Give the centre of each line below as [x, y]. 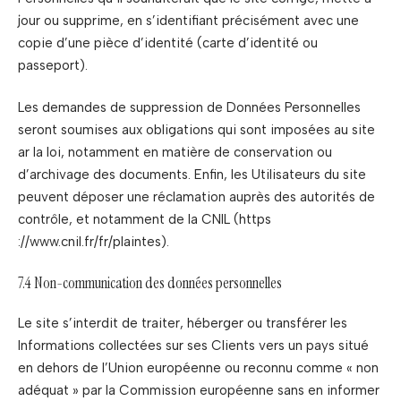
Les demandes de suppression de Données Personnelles [189, 107]
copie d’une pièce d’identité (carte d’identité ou [168, 43]
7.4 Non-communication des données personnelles [150, 282]
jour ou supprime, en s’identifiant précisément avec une [188, 20]
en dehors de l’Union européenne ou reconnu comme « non [198, 368]
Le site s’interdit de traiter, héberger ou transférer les [183, 323]
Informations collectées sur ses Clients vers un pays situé [193, 346]
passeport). [53, 65]
